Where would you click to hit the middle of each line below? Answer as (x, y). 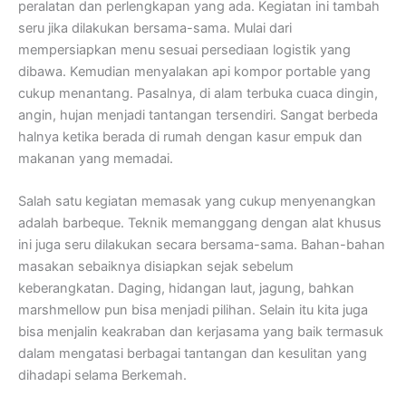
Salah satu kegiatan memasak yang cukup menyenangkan (197, 202)
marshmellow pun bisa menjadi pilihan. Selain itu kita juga (193, 310)
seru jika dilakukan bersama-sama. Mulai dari (155, 29)
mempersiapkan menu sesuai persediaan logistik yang (184, 50)
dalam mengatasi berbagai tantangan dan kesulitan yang (193, 354)
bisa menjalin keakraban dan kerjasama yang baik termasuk (201, 332)
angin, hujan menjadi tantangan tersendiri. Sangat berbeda (198, 116)
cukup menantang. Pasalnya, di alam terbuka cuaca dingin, (198, 94)
